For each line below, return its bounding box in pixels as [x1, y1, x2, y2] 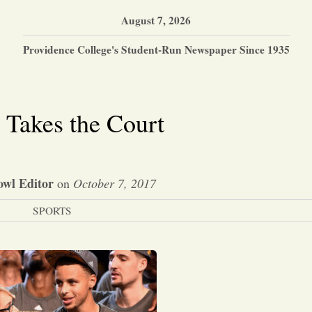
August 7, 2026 [121, 12, 191, 28]
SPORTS [32, 203, 72, 217]
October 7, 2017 [72, 175, 156, 192]
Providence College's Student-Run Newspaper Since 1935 [22, 41, 290, 57]
